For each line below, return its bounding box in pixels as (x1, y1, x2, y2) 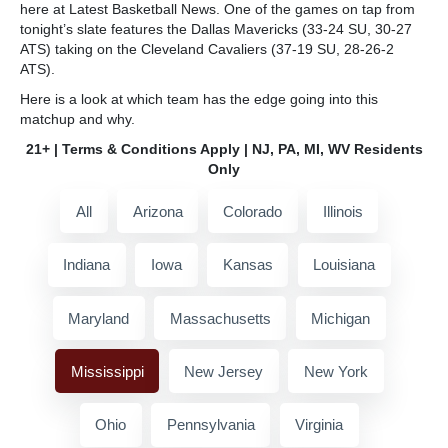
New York (303, 362, 368, 380)
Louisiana (313, 256, 376, 274)
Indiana (63, 256, 111, 274)
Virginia (295, 416, 344, 434)
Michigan (311, 309, 371, 327)
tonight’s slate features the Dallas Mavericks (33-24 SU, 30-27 (20, 21, 412, 38)
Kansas (222, 256, 273, 274)
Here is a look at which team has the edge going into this (20, 91, 378, 108)
